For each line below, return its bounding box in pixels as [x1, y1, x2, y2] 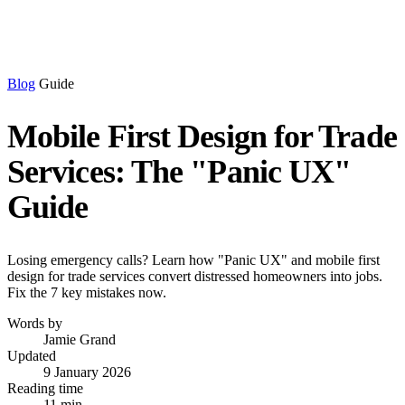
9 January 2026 [43, 364, 131, 380]
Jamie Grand [43, 332, 116, 347]
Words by [7, 316, 62, 331]
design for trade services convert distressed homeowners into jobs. [7, 268, 382, 284]
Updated [7, 348, 56, 363]
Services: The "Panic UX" [7, 154, 352, 190]
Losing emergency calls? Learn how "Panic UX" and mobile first [7, 252, 380, 268]
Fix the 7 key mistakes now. [7, 285, 166, 300]
